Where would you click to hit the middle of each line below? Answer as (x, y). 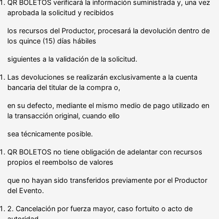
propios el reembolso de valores (60, 162)
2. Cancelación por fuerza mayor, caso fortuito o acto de (100, 208)
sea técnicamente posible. (50, 133)
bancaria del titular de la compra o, (64, 87)
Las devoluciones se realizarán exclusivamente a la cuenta (102, 77)
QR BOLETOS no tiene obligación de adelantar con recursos (105, 152)
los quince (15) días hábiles (52, 41)
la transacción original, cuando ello (64, 115)
